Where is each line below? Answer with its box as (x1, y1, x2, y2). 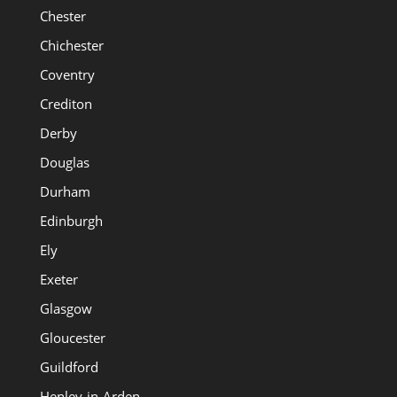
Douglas (39, 152, 90, 171)
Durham (39, 182, 90, 200)
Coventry (39, 65, 95, 83)
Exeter (39, 269, 78, 288)
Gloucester (39, 328, 105, 346)
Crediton (39, 94, 92, 113)
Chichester (39, 35, 104, 54)
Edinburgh (39, 211, 103, 230)
